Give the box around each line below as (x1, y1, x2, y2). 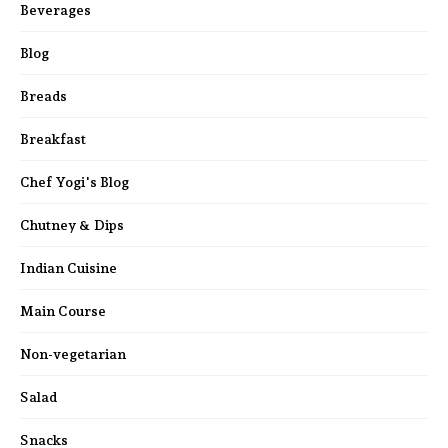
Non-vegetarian (20, 346, 126, 363)
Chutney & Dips (20, 217, 124, 234)
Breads (20, 88, 67, 105)
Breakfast (20, 131, 86, 148)
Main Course (20, 303, 106, 320)
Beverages (20, 2, 91, 19)
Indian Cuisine (20, 260, 117, 277)
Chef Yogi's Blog (20, 174, 129, 191)
